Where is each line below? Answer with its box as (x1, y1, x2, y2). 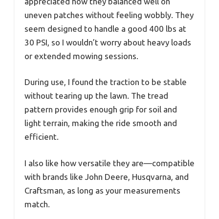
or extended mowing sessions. (24, 51, 138, 61)
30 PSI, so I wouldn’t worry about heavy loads (24, 37, 191, 47)
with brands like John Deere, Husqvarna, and (24, 172, 189, 181)
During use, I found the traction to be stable (24, 77, 187, 87)
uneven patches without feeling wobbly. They (24, 10, 194, 20)
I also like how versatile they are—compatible (24, 158, 195, 168)
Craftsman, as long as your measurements (24, 185, 180, 195)
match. (24, 199, 50, 209)
